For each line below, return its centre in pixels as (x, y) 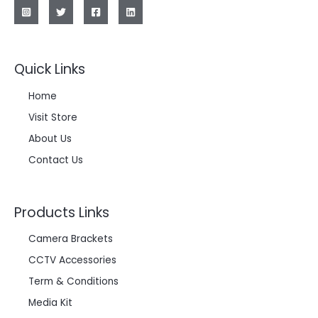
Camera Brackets (71, 238)
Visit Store (53, 117)
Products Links (62, 212)
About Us (50, 138)
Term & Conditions (73, 281)
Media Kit (50, 302)
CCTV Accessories (72, 260)
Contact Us (56, 160)
